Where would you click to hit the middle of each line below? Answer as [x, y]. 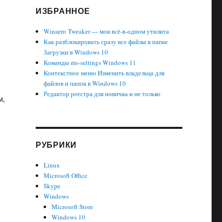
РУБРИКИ [56, 144]
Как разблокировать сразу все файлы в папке [106, 42]
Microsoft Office [66, 175]
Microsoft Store [73, 207]
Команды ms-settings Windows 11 [90, 62]
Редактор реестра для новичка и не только [102, 94]
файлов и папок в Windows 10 [85, 83]
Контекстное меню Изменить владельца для [104, 73]
